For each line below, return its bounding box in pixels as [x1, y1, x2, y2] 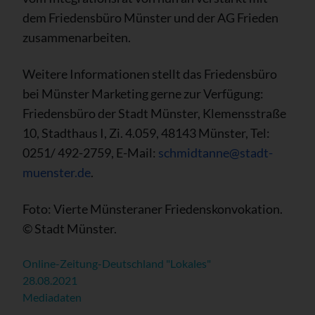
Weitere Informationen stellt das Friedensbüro [22, 66, 277, 82]
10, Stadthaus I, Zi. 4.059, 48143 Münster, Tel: [22, 125, 270, 141]
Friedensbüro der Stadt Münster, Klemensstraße [22, 105, 286, 122]
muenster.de [22, 165, 91, 181]
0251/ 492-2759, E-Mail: [22, 145, 158, 161]
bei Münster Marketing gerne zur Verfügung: [22, 86, 264, 102]
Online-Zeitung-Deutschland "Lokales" [22, 257, 211, 271]
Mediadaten [22, 290, 82, 304]
